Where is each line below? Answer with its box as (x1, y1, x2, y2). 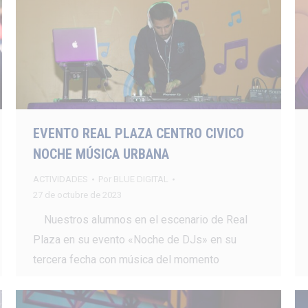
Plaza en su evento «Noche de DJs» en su (32, 233, 236, 247)
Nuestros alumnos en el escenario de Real (32, 213, 247, 227)
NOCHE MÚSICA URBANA (32, 146, 169, 163)
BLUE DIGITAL (113, 174, 168, 185)
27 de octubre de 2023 (32, 190, 122, 201)
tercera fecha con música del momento (32, 253, 219, 267)
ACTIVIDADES (32, 174, 88, 185)
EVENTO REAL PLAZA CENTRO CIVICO (32, 125, 244, 142)
